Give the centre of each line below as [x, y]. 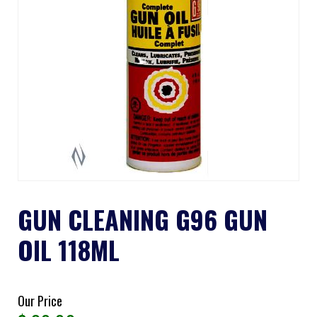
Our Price [40, 301]
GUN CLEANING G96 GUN [143, 219]
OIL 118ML [69, 249]
